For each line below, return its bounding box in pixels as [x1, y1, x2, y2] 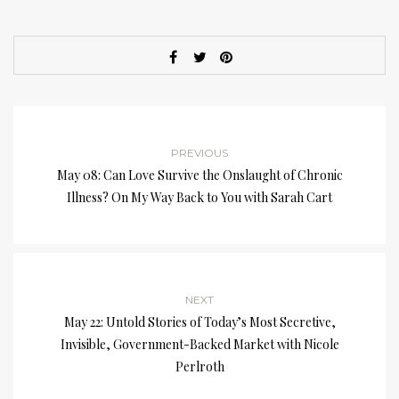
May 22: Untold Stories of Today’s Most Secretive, [63, 313, 336, 331]
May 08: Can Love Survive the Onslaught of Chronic [56, 167, 343, 184]
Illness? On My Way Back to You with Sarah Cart [67, 189, 332, 207]
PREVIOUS [171, 146, 228, 160]
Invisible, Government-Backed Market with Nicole [60, 336, 339, 354]
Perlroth [175, 358, 224, 376]
